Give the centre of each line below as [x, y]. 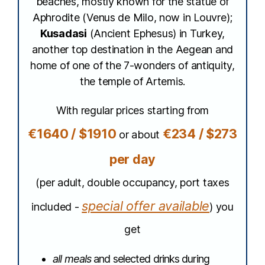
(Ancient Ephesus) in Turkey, [156, 33]
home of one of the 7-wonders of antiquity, [132, 65]
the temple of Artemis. [132, 81]
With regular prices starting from [132, 110]
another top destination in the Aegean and [132, 49]
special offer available [146, 206]
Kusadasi [63, 33]
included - [57, 207]
